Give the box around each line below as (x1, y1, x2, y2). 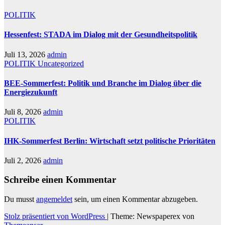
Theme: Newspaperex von (110, 212, 194, 221)
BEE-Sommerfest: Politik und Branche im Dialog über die (4, 78, 201, 87)
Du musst (4, 195, 36, 204)
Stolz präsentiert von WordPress (4, 212, 107, 221)
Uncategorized (38, 59, 84, 68)
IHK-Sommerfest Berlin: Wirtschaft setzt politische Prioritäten (4, 136, 215, 145)
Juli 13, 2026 (4, 50, 47, 59)
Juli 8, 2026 (4, 107, 43, 117)
